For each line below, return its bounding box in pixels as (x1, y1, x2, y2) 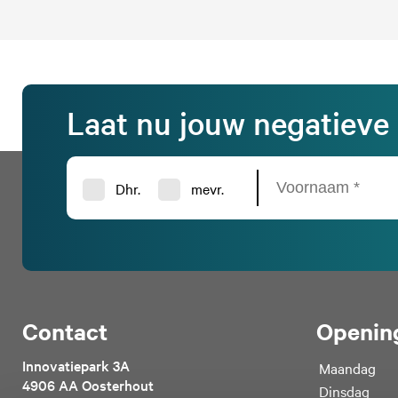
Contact (22, 315, 107, 347)
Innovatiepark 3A (22, 355, 130, 376)
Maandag (319, 358, 376, 378)
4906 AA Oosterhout (22, 375, 154, 395)
